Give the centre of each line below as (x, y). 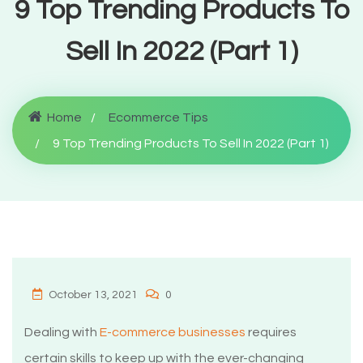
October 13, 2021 (93, 295)
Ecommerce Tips (158, 118)
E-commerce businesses (173, 333)
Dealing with (62, 333)
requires (271, 333)
